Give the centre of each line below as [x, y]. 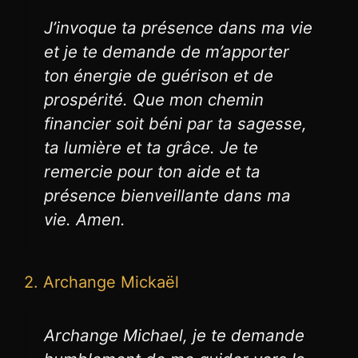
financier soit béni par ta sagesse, [175, 124]
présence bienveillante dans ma [167, 196]
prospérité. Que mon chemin [154, 100]
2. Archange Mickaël [101, 282]
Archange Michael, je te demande [174, 336]
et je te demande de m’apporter [167, 52]
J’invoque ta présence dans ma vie [178, 28]
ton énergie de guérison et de [159, 76]
